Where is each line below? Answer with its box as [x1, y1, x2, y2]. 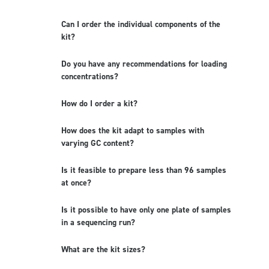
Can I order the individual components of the [61, 19, 220, 30]
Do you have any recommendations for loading [61, 59, 227, 70]
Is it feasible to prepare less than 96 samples [61, 165, 226, 176]
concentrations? [61, 71, 118, 82]
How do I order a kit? [61, 98, 138, 109]
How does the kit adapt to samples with [61, 125, 204, 136]
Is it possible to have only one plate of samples [61, 205, 231, 216]
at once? [61, 178, 91, 189]
